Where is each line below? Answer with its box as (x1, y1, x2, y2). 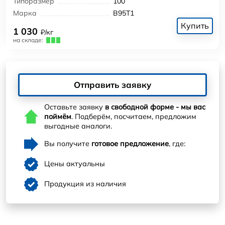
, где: (169, 139, 185, 149)
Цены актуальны (44, 159, 105, 169)
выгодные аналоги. (44, 121, 112, 131)
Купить (181, 20, 209, 31)
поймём (44, 111, 71, 121)
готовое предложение (91, 139, 169, 149)
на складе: (13, 36, 43, 44)
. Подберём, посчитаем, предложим (71, 111, 196, 121)
